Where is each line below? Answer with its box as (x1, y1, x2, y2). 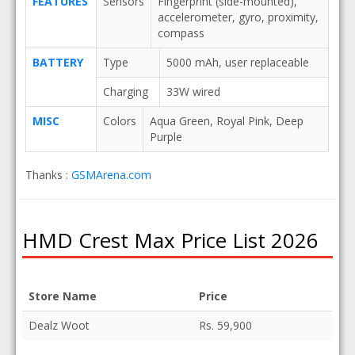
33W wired (166, 84, 220, 99)
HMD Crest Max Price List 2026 (22, 226, 319, 254)
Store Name (29, 288, 97, 303)
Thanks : (25, 167, 71, 182)
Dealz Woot (29, 318, 90, 333)
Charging (102, 84, 148, 99)
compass (157, 25, 204, 40)
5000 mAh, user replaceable (166, 55, 309, 70)
